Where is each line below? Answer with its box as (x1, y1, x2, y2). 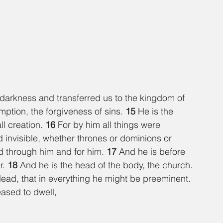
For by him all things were (58, 119, 163, 131)
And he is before (119, 146, 188, 158)
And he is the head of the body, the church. (20, 159, 195, 171)
